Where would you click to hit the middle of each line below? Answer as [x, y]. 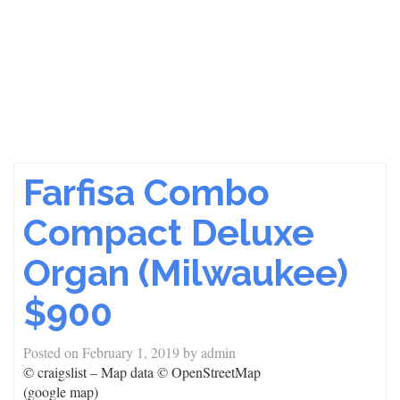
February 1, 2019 [131, 352]
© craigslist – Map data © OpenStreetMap [142, 372]
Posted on [53, 352]
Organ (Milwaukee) [186, 273]
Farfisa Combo [146, 192]
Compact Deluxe [169, 233]
